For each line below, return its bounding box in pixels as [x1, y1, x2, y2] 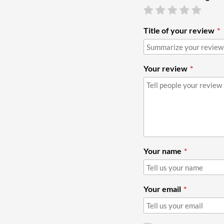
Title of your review [143, 25, 214, 35]
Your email [143, 184, 181, 194]
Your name [143, 145, 181, 155]
